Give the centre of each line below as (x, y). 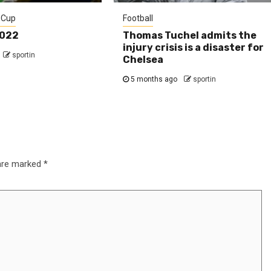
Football (138, 18)
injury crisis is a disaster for (194, 48)
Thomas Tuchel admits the (190, 36)
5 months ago (154, 80)
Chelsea (143, 60)
